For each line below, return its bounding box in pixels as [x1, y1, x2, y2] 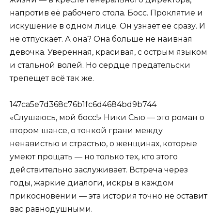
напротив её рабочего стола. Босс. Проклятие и [10, 8, 203, 18]
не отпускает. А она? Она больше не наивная [10, 34, 192, 44]
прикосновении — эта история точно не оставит [10, 191, 207, 201]
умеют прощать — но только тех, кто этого [10, 152, 178, 162]
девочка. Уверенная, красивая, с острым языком [10, 47, 207, 57]
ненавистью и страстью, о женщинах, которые [10, 139, 197, 149]
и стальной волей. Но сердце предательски [10, 61, 190, 70]
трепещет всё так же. [10, 74, 94, 83]
